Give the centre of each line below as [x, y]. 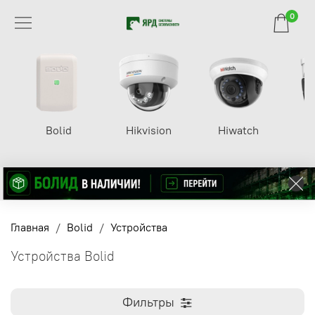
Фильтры [148, 302]
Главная [30, 227]
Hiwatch [239, 130]
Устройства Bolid [63, 256]
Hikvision [148, 130]
